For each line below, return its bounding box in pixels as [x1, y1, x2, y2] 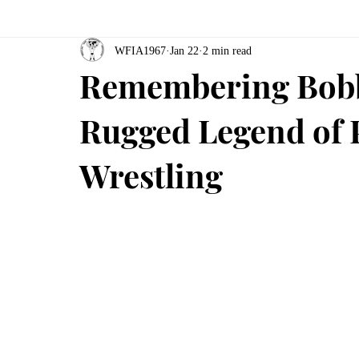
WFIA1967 [115, 44, 166, 57]
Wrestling [79, 154, 223, 196]
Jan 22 [170, 44, 199, 57]
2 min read [203, 44, 252, 57]
